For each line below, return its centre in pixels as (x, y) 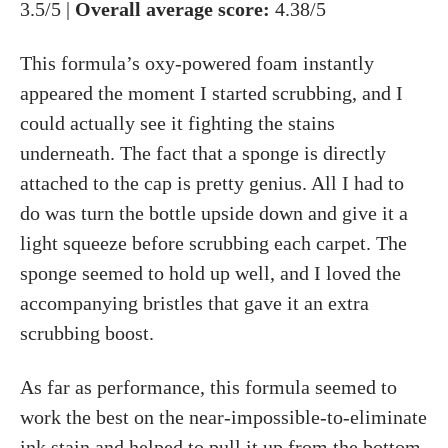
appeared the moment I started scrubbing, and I (211, 93)
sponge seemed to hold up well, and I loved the (210, 273)
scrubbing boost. (87, 333)
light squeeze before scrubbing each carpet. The (213, 243)
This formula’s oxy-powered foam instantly (197, 63)
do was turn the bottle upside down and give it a (214, 213)
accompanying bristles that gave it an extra (194, 303)
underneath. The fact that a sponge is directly (203, 153)
